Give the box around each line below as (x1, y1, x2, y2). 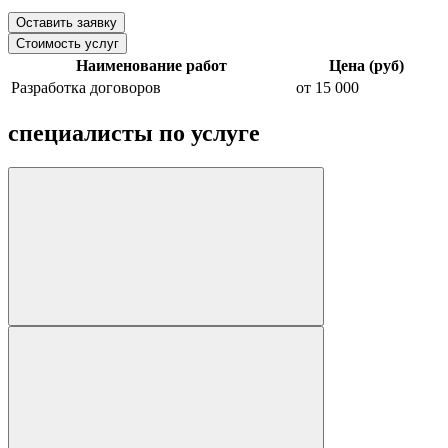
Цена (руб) (329, 56, 404, 74)
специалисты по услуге (8, 119, 260, 146)
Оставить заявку (16, 14, 117, 30)
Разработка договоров (11, 78, 161, 96)
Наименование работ (76, 56, 227, 74)
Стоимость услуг (16, 35, 119, 51)
